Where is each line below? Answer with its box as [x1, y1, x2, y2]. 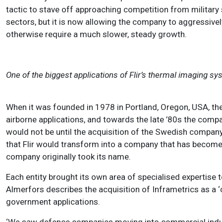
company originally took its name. [6, 152, 131, 162]
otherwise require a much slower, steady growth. [6, 29, 187, 40]
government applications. [6, 197, 100, 207]
